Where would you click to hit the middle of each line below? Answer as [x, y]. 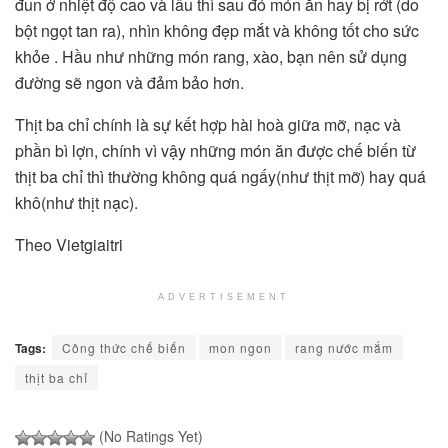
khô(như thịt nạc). [76, 202]
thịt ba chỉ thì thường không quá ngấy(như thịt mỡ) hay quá [220, 176]
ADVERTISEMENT [224, 296]
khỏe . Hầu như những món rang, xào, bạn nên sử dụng [211, 56]
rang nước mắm [344, 347]
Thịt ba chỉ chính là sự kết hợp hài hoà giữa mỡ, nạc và [208, 124]
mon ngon [240, 347]
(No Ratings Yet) [149, 435]
